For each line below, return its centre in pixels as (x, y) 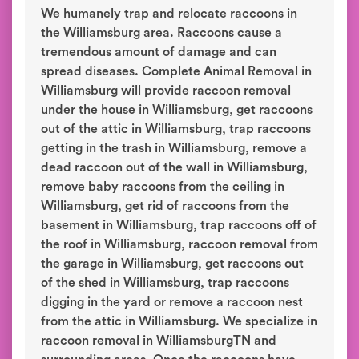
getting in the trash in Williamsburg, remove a (174, 148)
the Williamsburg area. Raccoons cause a (161, 33)
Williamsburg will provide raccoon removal (166, 91)
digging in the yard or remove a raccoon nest (172, 302)
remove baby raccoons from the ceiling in (163, 187)
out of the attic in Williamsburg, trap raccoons (176, 129)
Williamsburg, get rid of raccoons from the (165, 206)
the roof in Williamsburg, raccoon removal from (179, 244)
